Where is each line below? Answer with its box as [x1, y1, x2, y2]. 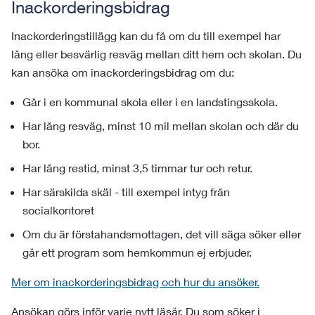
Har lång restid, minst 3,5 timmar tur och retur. [22, 161, 252, 174]
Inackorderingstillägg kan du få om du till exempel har [11, 29, 281, 42]
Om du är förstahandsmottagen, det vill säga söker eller [22, 227, 301, 240]
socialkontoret [22, 203, 94, 217]
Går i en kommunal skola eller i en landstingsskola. [22, 95, 278, 108]
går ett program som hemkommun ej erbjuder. [22, 245, 252, 259]
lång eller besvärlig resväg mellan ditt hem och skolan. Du [11, 47, 302, 60]
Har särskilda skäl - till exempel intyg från [22, 185, 230, 198]
